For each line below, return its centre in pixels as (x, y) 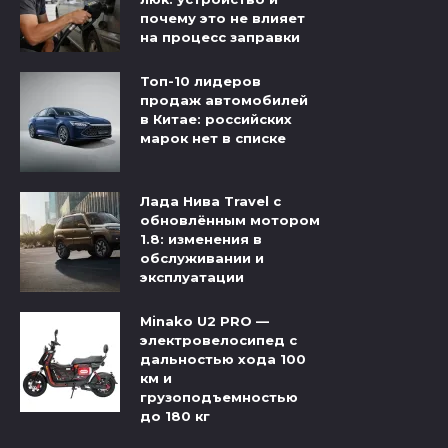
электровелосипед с (218, 340)
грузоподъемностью (219, 397)
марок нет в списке (213, 138)
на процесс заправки (220, 36)
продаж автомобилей (224, 100)
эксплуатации (192, 277)
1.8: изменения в (201, 239)
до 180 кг (175, 416)
